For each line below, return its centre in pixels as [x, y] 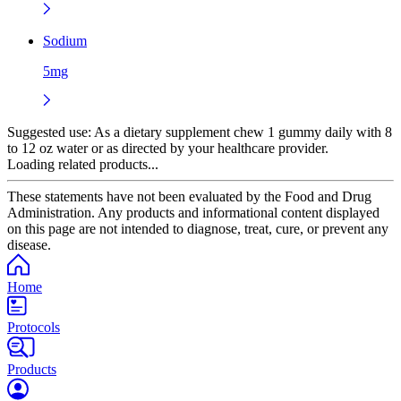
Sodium [65, 40]
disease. [29, 244]
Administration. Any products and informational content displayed [193, 212]
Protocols [34, 327]
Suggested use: [49, 132]
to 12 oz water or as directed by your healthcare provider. [168, 148]
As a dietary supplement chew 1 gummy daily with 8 [242, 132]
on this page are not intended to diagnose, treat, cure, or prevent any [198, 228]
